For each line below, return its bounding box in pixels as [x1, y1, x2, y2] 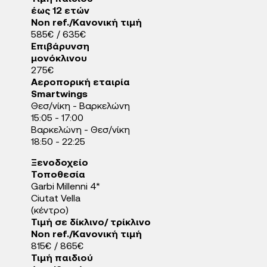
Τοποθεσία [31, 170, 85, 180]
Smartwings [31, 90, 88, 100]
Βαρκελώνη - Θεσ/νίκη [31, 126, 130, 135]
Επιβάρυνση [31, 42, 89, 52]
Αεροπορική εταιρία [31, 78, 130, 88]
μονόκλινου [31, 54, 87, 64]
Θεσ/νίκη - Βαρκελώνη [31, 102, 130, 111]
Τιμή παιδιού [31, 254, 93, 263]
